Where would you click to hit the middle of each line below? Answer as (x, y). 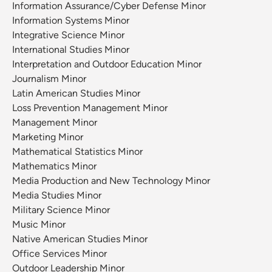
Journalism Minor (49, 79)
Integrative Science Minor (68, 35)
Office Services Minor (59, 254)
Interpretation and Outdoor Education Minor (107, 64)
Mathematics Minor (54, 166)
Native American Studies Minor (80, 239)
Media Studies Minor (57, 195)
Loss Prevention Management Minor (90, 108)
